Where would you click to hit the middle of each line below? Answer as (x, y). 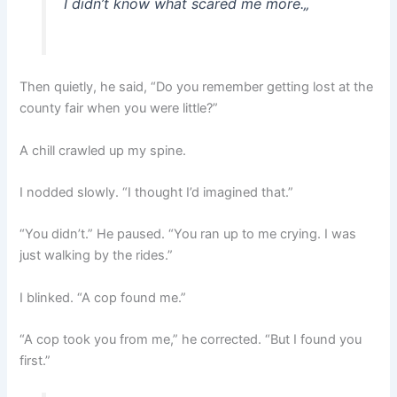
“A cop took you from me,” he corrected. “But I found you (191, 340)
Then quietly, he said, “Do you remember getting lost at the (197, 87)
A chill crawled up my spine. (103, 150)
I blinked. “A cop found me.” (103, 297)
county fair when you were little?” (119, 109)
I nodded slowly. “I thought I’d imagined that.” (157, 193)
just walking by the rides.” (97, 256)
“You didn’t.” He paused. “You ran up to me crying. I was (188, 234)
